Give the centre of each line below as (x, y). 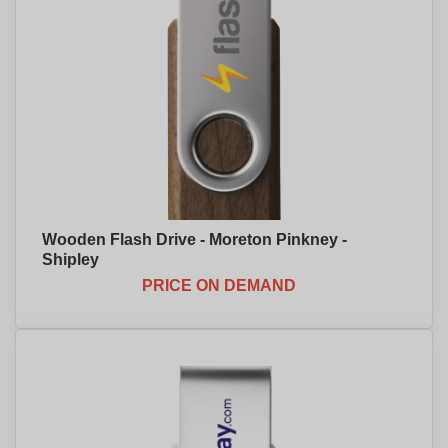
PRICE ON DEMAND (219, 285)
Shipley (70, 259)
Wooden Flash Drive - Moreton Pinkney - (194, 239)
